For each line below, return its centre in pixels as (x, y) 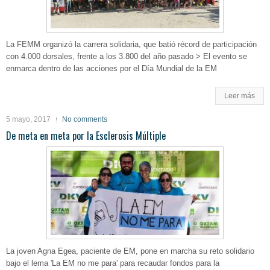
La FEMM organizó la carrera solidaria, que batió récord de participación (131, 45)
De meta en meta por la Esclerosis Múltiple (86, 136)
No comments (85, 120)
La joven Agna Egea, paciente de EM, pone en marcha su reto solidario (130, 251)
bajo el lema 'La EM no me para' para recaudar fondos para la (113, 263)
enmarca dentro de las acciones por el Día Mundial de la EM (111, 69)
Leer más (240, 96)
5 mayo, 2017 (28, 120)
